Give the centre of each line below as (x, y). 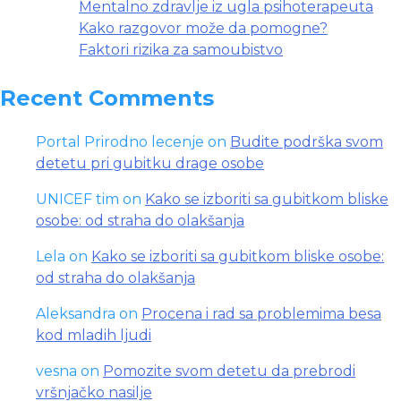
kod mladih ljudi (94, 336)
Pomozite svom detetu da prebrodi (229, 371)
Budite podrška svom (307, 142)
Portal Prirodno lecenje (120, 142)
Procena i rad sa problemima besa (261, 314)
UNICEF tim (77, 200)
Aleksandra (76, 314)
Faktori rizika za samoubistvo (181, 49)
